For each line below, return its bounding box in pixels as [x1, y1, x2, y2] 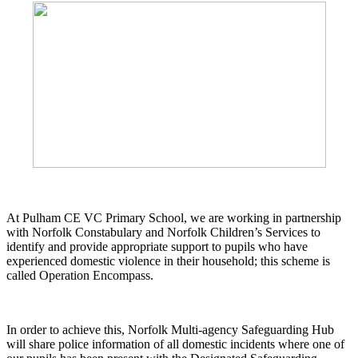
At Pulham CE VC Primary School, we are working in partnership [6, 211, 341, 225]
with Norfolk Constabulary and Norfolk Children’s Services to [6, 225, 320, 240]
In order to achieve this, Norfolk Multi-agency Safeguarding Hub [6, 323, 334, 337]
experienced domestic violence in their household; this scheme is [6, 254, 330, 268]
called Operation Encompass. [6, 268, 153, 283]
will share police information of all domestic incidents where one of [6, 337, 344, 352]
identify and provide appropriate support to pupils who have [6, 240, 308, 254]
